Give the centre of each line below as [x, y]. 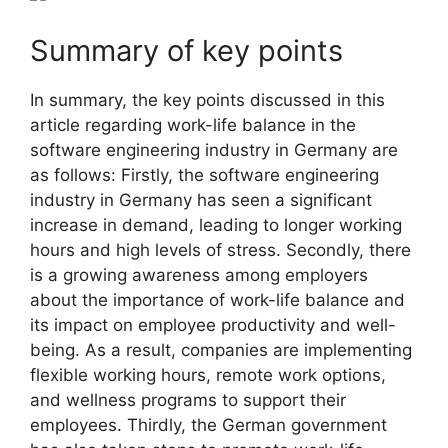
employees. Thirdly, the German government [208, 424]
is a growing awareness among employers [199, 274]
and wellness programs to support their [188, 399]
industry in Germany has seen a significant [201, 199]
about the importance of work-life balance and [217, 299]
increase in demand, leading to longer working [216, 224]
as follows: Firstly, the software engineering [204, 174]
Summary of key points [186, 50]
